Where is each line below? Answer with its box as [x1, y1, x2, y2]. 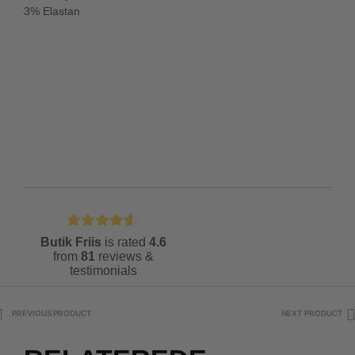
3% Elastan [24, 5, 80, 17]
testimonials [69, 264, 137, 278]
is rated [101, 235, 149, 250]
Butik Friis [40, 235, 101, 250]
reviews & [94, 250, 154, 264]
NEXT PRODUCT [281, 308, 343, 319]
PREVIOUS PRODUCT [12, 308, 92, 319]
